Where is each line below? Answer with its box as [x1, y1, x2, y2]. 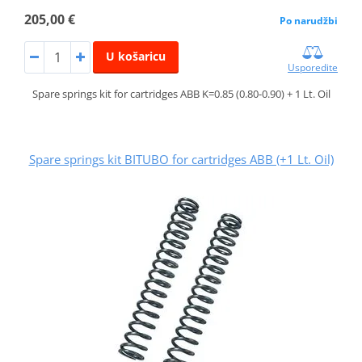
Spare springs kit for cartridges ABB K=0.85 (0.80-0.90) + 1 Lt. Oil [32, 86, 330, 102]
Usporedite [288, 61, 339, 75]
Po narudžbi [280, 14, 339, 28]
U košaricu [105, 48, 166, 65]
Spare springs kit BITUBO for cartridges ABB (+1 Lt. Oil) [28, 151, 334, 168]
